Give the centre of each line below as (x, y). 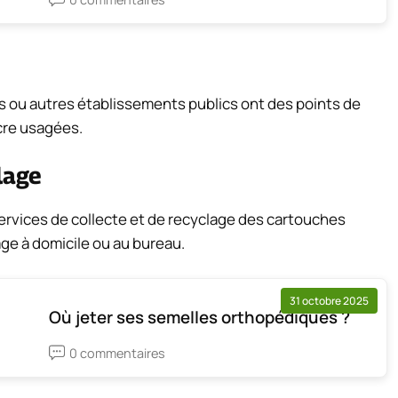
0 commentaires (117, 353)
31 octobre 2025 (329, 300)
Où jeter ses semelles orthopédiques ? (199, 317)
